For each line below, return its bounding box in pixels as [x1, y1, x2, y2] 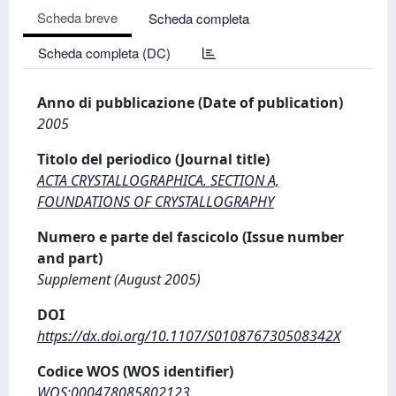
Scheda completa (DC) [38, 43, 171, 62]
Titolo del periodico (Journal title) [37, 149, 270, 169]
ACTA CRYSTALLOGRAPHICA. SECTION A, [37, 171, 279, 190]
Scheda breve [37, 8, 118, 27]
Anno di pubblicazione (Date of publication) [37, 93, 343, 112]
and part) [37, 248, 103, 268]
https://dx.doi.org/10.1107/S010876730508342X [37, 326, 340, 346]
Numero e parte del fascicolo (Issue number [37, 227, 344, 247]
